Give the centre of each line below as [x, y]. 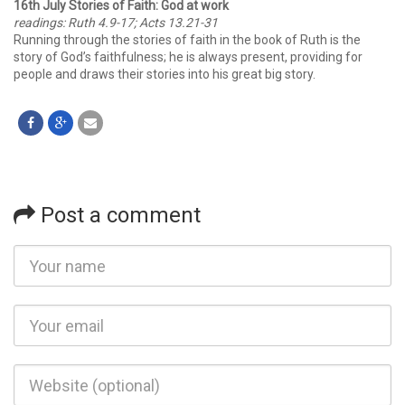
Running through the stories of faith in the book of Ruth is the [187, 40]
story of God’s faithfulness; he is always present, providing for [188, 57]
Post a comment [118, 216]
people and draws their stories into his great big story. [165, 75]
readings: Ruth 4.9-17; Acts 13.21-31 [116, 23]
